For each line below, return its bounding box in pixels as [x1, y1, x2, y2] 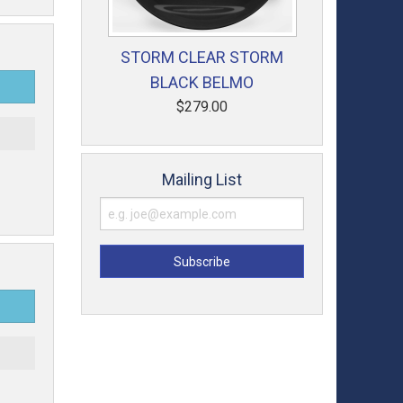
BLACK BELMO [150, 73, 254, 92]
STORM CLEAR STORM [121, 48, 283, 67]
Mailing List [162, 170, 242, 189]
